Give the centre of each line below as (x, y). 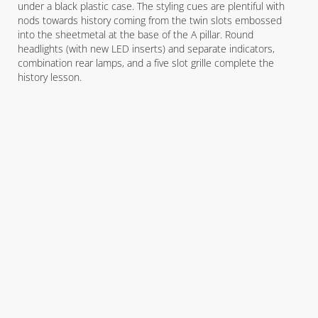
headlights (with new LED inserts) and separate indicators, (146, 49)
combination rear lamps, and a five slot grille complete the (146, 63)
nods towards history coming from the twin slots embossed (150, 20)
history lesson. (50, 77)
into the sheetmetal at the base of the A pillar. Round (136, 34)
